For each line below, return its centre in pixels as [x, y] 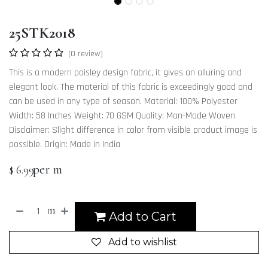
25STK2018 [42, 33]
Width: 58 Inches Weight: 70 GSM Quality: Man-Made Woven [122, 116]
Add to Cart [141, 217]
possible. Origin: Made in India [65, 145]
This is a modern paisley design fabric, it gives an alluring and [125, 73]
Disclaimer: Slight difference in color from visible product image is [133, 130]
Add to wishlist [142, 242]
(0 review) [86, 54]
